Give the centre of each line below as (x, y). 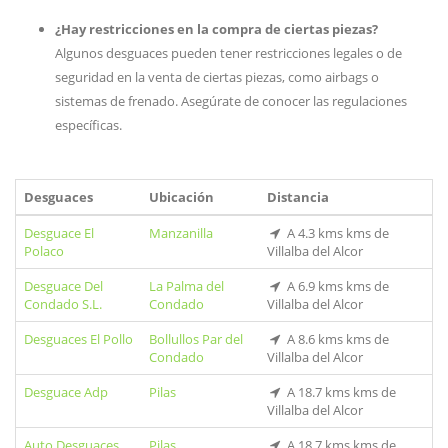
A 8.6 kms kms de (336, 339)
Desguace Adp (66, 392)
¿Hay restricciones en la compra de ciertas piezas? (216, 29)
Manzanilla (181, 233)
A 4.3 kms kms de (336, 233)
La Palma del (186, 286)
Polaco (44, 251)
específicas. (88, 125)
